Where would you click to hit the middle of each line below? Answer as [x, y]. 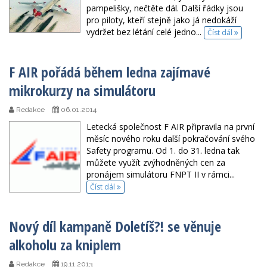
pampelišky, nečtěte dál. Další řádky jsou [165, 8]
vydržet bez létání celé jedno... [145, 32]
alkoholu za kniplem [65, 245]
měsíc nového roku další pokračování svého [171, 139]
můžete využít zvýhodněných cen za [156, 163]
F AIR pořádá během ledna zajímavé [110, 72]
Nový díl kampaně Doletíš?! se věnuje [115, 226]
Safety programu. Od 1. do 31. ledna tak [163, 151]
